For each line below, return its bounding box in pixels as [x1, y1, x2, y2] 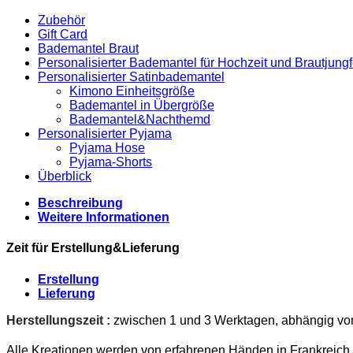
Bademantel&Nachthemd [69, 113, 210, 127]
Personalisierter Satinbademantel [38, 70, 225, 84]
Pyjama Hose [69, 141, 145, 155]
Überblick [38, 169, 91, 184]
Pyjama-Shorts [69, 155, 152, 169]
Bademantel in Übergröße [69, 98, 214, 113]
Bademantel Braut [38, 42, 139, 56]
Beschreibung [38, 196, 123, 210]
